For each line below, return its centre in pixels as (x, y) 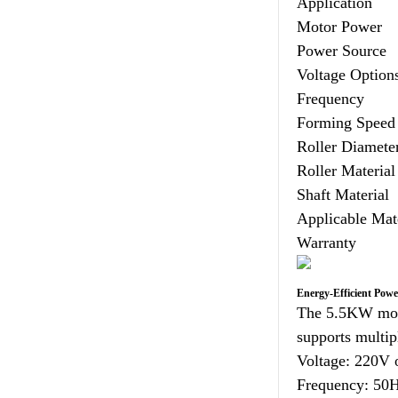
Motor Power (340, 27)
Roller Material (346, 171)
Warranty (327, 243)
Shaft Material (343, 195)
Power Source (342, 51)
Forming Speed (346, 123)
